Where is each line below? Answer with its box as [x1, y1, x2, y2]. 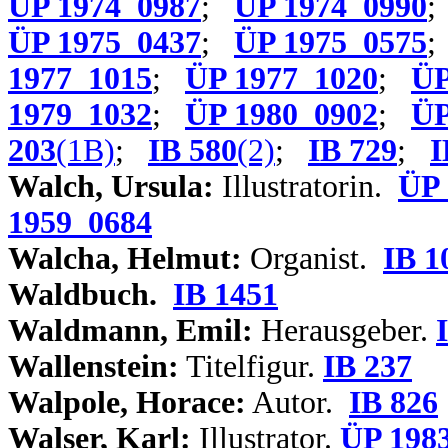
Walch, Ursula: [8, 169, 214, 204]
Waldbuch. [8, 277, 157, 312]
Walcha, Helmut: [8, 241, 242, 276]
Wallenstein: [8, 349, 179, 384]
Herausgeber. [253, 313, 436, 348]
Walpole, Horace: [8, 385, 246, 420]
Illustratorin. [214, 169, 398, 204]
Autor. [246, 385, 349, 420]
